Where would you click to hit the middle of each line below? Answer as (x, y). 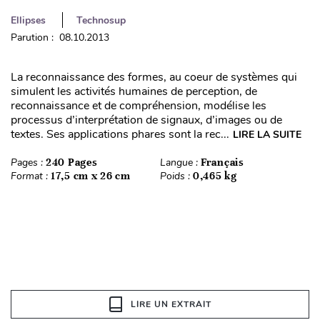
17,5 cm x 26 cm (91, 175)
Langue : (180, 162)
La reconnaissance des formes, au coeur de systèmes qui (154, 77)
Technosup (101, 20)
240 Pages (72, 162)
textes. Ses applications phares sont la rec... (120, 134)
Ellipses (28, 20)
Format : (31, 176)
